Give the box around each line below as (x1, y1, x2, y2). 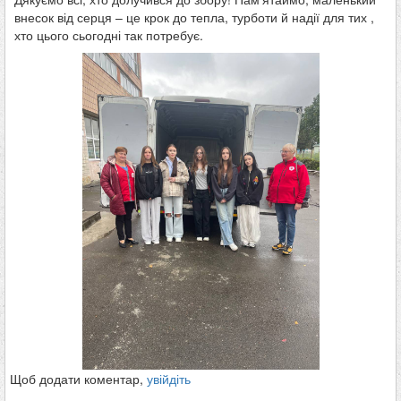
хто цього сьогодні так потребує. (14, 26, 203, 45)
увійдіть (147, 369, 191, 388)
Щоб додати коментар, (10, 369, 147, 388)
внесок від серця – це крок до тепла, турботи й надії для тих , (14, 8, 374, 27)
